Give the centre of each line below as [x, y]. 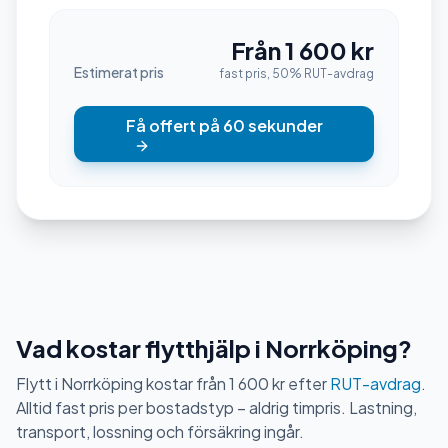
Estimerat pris [119, 72]
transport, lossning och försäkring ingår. [160, 431]
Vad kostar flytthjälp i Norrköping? [214, 348]
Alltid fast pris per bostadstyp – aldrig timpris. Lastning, [216, 407]
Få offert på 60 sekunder [224, 125]
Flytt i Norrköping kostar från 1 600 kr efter [173, 383]
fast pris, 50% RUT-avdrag [296, 73]
